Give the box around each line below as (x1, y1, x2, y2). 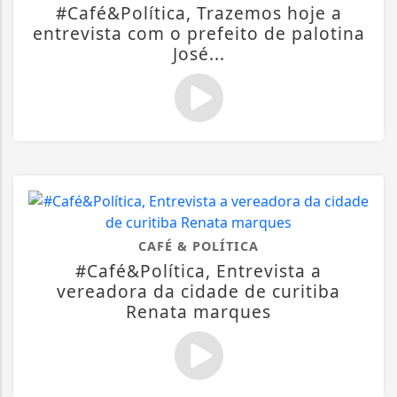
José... (172, 42, 225, 66)
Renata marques (126, 300, 271, 324)
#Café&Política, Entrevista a (75, 259, 322, 284)
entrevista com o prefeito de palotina (32, 21, 365, 46)
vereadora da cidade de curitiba (57, 279, 340, 304)
